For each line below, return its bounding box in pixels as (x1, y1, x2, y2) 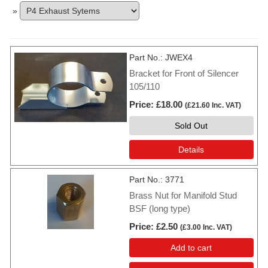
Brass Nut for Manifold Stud (129, 190, 237, 201)
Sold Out (175, 121, 208, 131)
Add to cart (170, 243, 212, 253)
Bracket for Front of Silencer (129, 68, 239, 79)
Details (178, 145, 205, 155)
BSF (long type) (129, 203, 190, 214)
